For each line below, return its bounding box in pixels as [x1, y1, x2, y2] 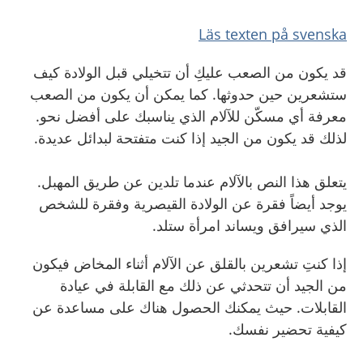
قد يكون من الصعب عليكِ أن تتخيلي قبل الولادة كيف [33, 62, 347, 82]
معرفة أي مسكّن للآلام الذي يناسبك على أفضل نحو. [36, 106, 347, 126]
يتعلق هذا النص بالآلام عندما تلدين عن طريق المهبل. [37, 172, 347, 191]
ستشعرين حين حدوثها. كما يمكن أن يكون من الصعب [30, 84, 347, 104]
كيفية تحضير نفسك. [228, 319, 347, 339]
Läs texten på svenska [199, 24, 347, 44]
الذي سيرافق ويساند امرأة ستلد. [152, 216, 347, 235]
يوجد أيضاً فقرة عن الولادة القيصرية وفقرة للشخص [39, 194, 347, 213]
